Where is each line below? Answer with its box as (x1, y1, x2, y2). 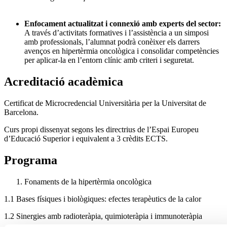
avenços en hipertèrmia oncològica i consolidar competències (24, 47, 219, 56)
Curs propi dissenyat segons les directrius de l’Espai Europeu (4, 125, 199, 134)
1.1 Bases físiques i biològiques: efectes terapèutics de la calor (4, 194, 203, 203)
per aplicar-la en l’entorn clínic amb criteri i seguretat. (24, 56, 196, 65)
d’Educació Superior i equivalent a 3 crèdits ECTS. (4, 134, 168, 143)
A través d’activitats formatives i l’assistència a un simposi (24, 28, 209, 37)
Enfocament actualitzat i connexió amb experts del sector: (24, 19, 221, 28)
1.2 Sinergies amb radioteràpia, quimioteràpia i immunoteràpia (4, 211, 204, 220)
